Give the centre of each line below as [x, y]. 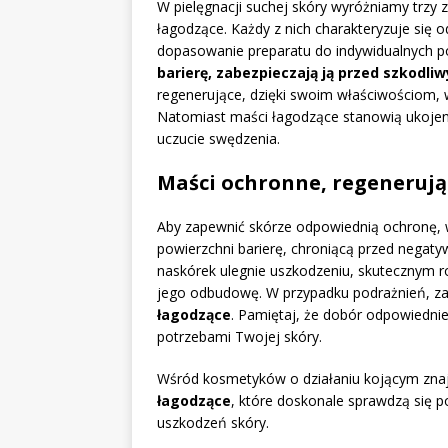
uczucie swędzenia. [218, 139]
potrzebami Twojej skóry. [239, 337]
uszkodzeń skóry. [213, 423]
